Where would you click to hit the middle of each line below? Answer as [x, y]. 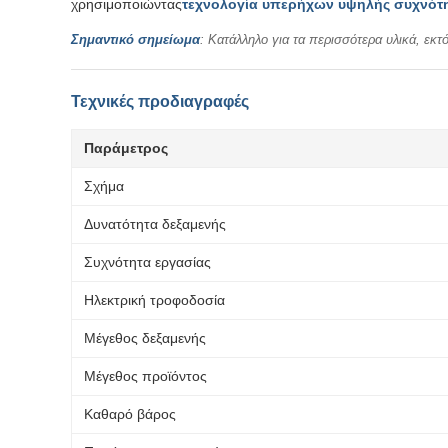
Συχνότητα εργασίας [147, 262]
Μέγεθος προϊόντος [145, 376]
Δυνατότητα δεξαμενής [155, 224]
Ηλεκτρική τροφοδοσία [154, 300]
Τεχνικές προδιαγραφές [160, 101]
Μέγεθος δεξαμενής [145, 338]
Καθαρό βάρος [130, 414]
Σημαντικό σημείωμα [135, 39]
